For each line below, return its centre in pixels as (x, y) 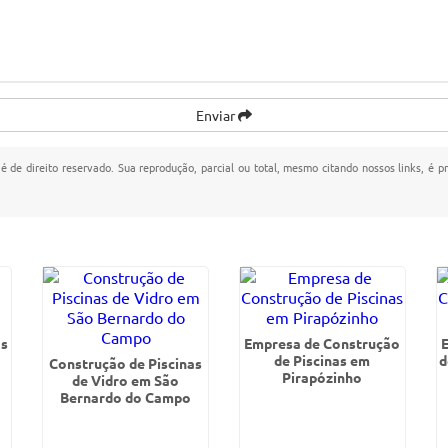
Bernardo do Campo (126, 397)
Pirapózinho (322, 377)
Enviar (217, 115)
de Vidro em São (126, 380)
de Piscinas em (322, 360)
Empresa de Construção (322, 343)
